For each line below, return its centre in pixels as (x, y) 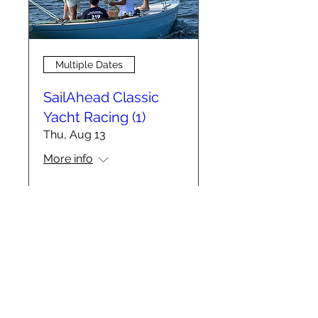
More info (68, 159)
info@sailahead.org (114, 270)
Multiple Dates (89, 64)
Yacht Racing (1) (94, 117)
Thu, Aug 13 (75, 135)
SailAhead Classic (101, 97)
